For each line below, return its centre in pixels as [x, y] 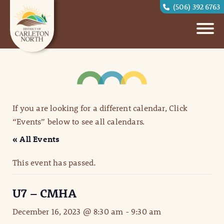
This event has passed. [54, 162]
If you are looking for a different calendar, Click [100, 108]
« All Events [36, 139]
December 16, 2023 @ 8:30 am [68, 211]
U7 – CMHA [44, 193]
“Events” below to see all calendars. [79, 121]
